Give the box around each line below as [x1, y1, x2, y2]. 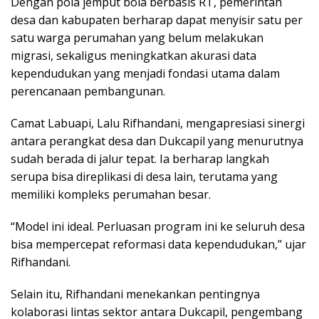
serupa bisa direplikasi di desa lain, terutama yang [11, 169, 278, 184]
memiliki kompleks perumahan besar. [11, 187, 211, 202]
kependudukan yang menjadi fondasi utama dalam [11, 66, 280, 81]
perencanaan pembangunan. [11, 83, 165, 99]
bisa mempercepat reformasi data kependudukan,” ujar [11, 236, 306, 252]
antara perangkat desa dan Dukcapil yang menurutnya [11, 133, 303, 149]
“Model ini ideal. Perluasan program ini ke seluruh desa [11, 219, 305, 234]
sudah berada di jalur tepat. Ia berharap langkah [11, 151, 269, 167]
